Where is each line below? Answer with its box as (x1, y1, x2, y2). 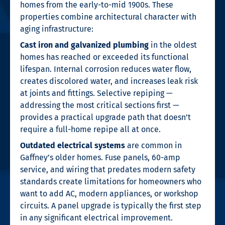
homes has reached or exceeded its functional (20, 52, 189, 62)
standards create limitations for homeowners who (20, 176, 201, 186)
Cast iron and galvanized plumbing (20, 40, 149, 50)
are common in (125, 140, 182, 150)
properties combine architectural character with (20, 12, 196, 22)
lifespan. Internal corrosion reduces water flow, (20, 64, 191, 74)
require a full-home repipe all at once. (20, 124, 161, 134)
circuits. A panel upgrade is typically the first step (20, 200, 201, 210)
